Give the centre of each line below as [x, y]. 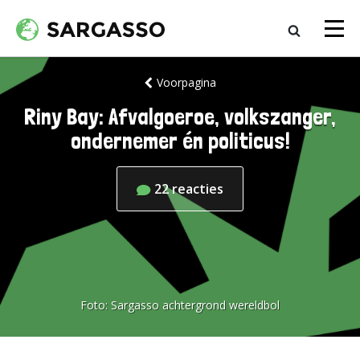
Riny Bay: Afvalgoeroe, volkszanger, [180, 117]
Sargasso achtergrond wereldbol [195, 305]
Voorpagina [186, 82]
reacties [198, 189]
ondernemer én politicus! [180, 141]
